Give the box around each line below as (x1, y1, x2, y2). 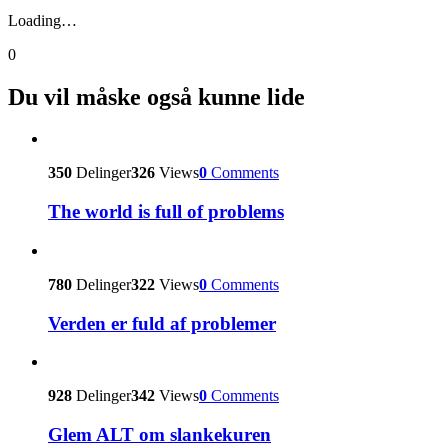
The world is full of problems (48, 201, 284, 223)
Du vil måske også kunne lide (8, 83, 305, 110)
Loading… (8, 11, 77, 29)
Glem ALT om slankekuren (48, 424, 271, 446)
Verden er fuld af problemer (48, 312, 276, 334)
